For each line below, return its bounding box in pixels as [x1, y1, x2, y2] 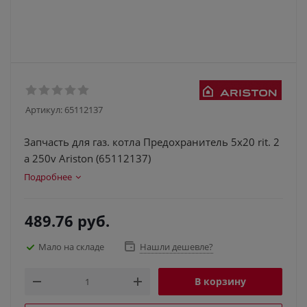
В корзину [195, 275, 246, 288]
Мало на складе [38, 240, 104, 253]
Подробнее [24, 171, 72, 183]
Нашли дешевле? [140, 241, 213, 253]
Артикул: [25, 103, 62, 116]
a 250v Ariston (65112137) [24, 151, 151, 165]
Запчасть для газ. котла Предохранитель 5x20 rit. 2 [24, 135, 280, 149]
